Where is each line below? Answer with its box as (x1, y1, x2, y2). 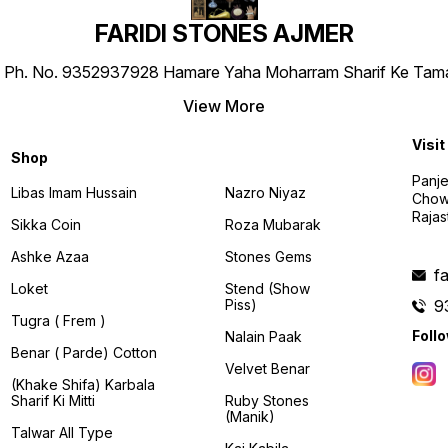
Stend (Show (224, 279, 310, 297)
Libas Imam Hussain (10, 183, 137, 201)
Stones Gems (224, 247, 312, 265)
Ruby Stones (224, 391, 309, 409)
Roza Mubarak (224, 215, 321, 233)
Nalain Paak (224, 327, 302, 345)
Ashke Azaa (10, 247, 89, 265)
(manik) (224, 407, 275, 425)
